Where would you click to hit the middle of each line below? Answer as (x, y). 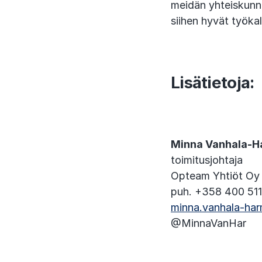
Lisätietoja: (213, 82)
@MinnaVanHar (208, 223)
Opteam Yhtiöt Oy (215, 176)
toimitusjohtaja (207, 160)
